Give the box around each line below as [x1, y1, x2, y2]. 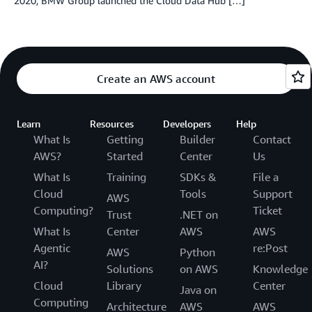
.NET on [180, 207, 218, 221]
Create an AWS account [97, 71, 215, 86]
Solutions [107, 261, 153, 276]
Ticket [253, 203, 282, 217]
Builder [180, 132, 215, 146]
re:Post [253, 240, 288, 255]
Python [180, 244, 215, 259]
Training [107, 169, 146, 184]
